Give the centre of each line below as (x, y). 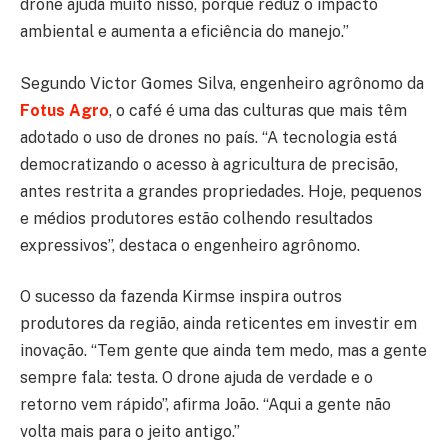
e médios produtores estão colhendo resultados (196, 218)
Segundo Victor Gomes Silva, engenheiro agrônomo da (222, 83)
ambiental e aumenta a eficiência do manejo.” (184, 32)
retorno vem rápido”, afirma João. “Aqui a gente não (205, 405)
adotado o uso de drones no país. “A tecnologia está (208, 137)
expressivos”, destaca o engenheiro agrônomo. (190, 245)
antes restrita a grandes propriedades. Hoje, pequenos (221, 191)
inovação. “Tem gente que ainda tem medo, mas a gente (223, 351)
